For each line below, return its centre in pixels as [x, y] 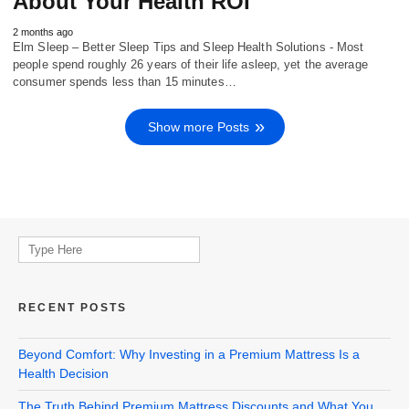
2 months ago [43, 31]
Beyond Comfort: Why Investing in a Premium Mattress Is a [189, 354]
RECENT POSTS [73, 307]
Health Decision [63, 373]
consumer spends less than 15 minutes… [125, 81]
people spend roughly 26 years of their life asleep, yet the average [190, 64]
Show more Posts [198, 126]
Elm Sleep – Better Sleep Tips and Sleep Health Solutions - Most [189, 47]
